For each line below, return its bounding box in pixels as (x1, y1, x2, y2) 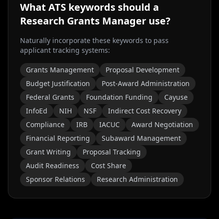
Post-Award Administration (102, 79, 190, 88)
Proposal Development (106, 65, 179, 74)
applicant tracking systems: (20, 45, 110, 55)
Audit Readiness (26, 161, 79, 170)
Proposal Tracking (83, 147, 141, 156)
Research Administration (97, 175, 178, 184)
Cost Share (91, 161, 126, 170)
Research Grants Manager (20, 14, 146, 27)
